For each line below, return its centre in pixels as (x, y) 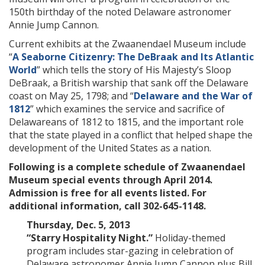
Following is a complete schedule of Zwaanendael (127, 167)
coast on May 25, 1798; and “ (71, 96)
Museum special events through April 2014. (111, 180)
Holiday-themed (190, 238)
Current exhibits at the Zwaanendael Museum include (127, 44)
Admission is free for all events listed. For (108, 193)
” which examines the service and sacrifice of (127, 109)
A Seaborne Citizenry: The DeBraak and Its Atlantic (133, 57)
